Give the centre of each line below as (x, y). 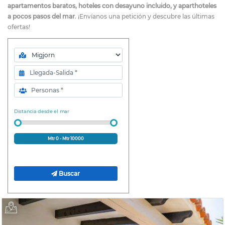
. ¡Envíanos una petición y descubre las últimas (145, 16)
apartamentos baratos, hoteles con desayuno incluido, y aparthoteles (112, 6)
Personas (28, 87)
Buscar (70, 173)
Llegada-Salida (35, 69)
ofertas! (19, 27)
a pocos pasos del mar (41, 16)
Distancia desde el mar (42, 111)
